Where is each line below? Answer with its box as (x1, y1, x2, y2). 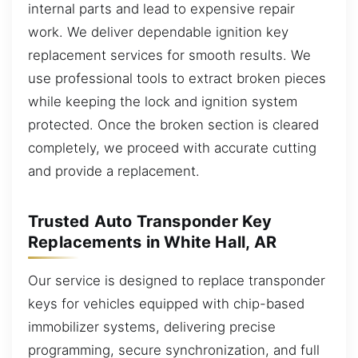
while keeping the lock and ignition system (28, 93, 297, 109)
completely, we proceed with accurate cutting (28, 139, 316, 156)
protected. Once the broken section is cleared (28, 116, 319, 133)
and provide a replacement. (28, 162, 200, 179)
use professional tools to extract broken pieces (28, 70, 326, 86)
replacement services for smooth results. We (28, 46, 311, 63)
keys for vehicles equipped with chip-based (28, 295, 304, 312)
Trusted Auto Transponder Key (28, 211, 272, 231)
